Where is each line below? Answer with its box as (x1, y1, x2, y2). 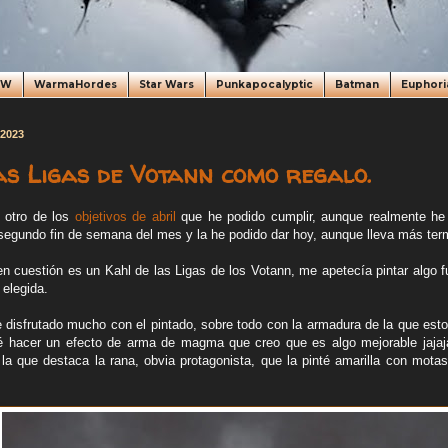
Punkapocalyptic (216, 78, 313, 91)
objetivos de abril (74, 209, 176, 225)
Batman (335, 78, 379, 91)
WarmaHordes (34, 78, 117, 91)
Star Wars (139, 78, 194, 91)
